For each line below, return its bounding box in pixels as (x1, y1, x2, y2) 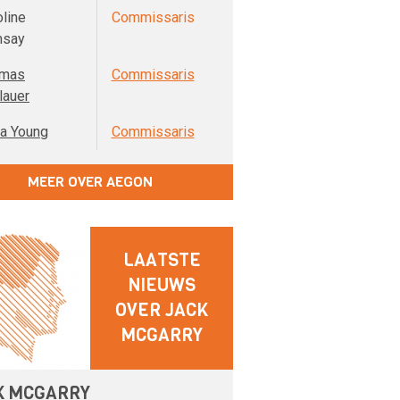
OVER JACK (115, 298, 208, 322)
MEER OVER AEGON (28, 172, 153, 191)
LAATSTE (122, 248, 201, 272)
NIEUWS (128, 273, 196, 297)
